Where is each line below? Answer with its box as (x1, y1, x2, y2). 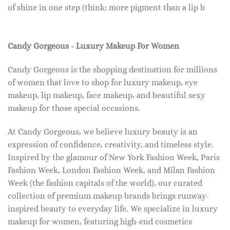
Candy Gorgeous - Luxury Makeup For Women (8, 41, 179, 51)
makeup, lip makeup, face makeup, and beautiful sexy (8, 90, 205, 101)
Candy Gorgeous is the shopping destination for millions (8, 65, 217, 75)
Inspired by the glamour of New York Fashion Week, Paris (8, 152, 220, 162)
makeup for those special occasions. (8, 103, 140, 113)
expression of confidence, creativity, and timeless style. (8, 139, 214, 149)
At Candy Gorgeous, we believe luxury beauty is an (8, 126, 198, 137)
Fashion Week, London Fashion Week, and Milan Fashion (8, 165, 215, 175)
